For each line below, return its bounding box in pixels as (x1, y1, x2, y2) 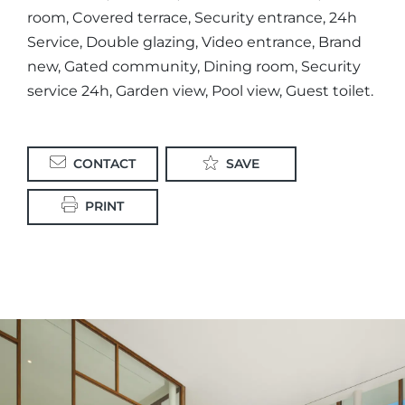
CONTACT (73, 155, 136, 173)
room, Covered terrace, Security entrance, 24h (27, 9, 357, 26)
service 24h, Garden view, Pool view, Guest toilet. (27, 82, 373, 99)
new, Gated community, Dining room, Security (27, 58, 361, 75)
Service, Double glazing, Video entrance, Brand (27, 33, 362, 51)
